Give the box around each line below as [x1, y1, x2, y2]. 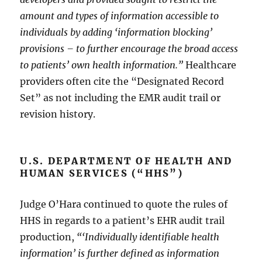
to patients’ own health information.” [20, 58, 186, 71]
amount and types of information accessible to [20, 9, 219, 22]
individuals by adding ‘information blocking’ [20, 26, 213, 38]
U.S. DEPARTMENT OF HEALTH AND [20, 154, 233, 167]
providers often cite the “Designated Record [20, 75, 225, 87]
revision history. [20, 108, 96, 120]
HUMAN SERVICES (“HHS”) [20, 167, 183, 179]
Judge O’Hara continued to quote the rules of [20, 198, 228, 210]
